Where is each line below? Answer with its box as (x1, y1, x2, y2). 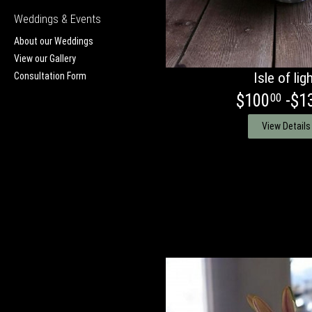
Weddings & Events (14, 11, 101, 26)
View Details (261, 120, 311, 132)
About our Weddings (14, 35, 93, 47)
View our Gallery (14, 52, 76, 64)
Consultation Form (14, 70, 86, 81)
